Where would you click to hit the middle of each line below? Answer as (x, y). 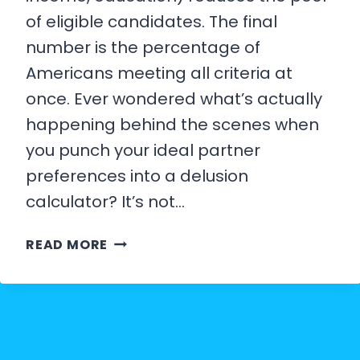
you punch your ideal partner (143, 151)
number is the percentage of (143, 48)
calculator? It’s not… (105, 202)
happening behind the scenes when (172, 125)
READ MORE (67, 245)
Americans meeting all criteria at (159, 74)
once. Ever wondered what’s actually (174, 99)
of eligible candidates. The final (151, 22)
